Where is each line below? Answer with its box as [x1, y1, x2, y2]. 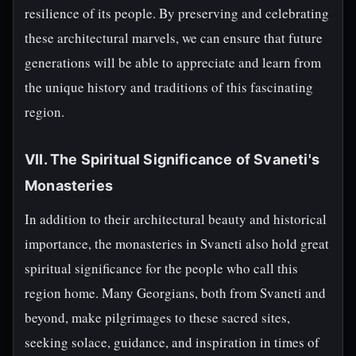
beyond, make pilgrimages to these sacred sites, [25, 308, 290, 327]
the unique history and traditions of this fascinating [25, 78, 313, 96]
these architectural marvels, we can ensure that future [25, 29, 323, 47]
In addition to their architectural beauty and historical [25, 210, 327, 228]
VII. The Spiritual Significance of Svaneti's [25, 151, 319, 168]
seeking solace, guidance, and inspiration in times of [25, 333, 319, 351]
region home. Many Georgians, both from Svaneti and [25, 284, 326, 302]
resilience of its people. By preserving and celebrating [25, 4, 329, 22]
